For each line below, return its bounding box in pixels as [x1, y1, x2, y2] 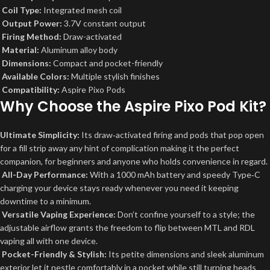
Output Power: [2, 18, 62, 28]
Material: [2, 45, 39, 55]
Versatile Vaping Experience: [2, 209, 116, 219]
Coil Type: [2, 5, 42, 15]
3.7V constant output [62, 18, 146, 28]
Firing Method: [2, 31, 61, 42]
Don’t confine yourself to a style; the [116, 209, 255, 219]
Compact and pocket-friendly [51, 58, 163, 68]
